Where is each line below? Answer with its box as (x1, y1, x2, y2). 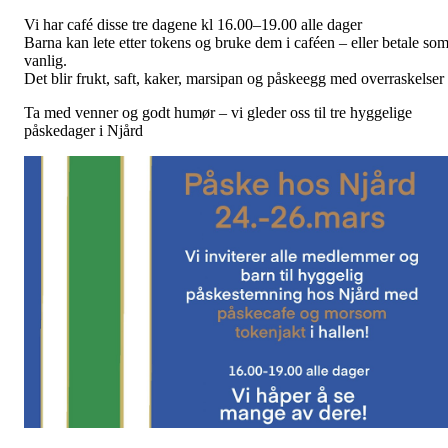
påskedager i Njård (24, 122, 143, 139)
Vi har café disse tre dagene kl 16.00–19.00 (24, 16, 297, 33)
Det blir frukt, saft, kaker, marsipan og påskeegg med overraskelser (24, 70, 444, 87)
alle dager (297, 16, 362, 33)
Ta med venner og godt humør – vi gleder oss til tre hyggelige (24, 104, 412, 121)
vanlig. (24, 52, 67, 69)
